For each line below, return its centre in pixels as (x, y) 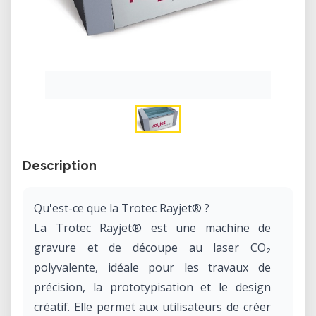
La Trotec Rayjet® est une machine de (152, 228)
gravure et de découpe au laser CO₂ (152, 248)
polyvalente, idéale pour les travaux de (152, 267)
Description (60, 165)
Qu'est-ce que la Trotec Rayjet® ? (122, 208)
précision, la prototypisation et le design (152, 287)
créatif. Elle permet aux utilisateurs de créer (152, 307)
